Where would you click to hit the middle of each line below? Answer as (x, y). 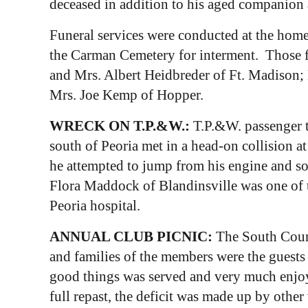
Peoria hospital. (95, 205)
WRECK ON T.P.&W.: (119, 125)
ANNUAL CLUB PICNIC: (132, 236)
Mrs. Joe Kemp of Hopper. (126, 95)
